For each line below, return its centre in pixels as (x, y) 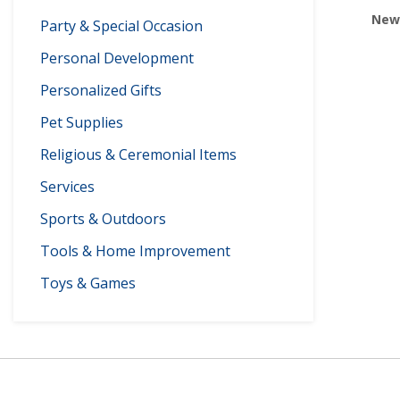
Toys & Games (88, 283)
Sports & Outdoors (103, 219)
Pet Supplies (82, 122)
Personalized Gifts (101, 90)
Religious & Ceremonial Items (138, 154)
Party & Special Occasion (121, 26)
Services (67, 187)
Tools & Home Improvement (135, 251)
